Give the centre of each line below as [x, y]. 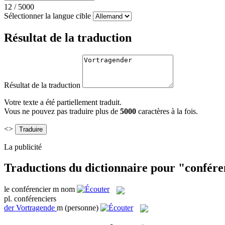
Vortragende [35, 207]
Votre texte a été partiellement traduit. [63, 102]
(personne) [82, 207]
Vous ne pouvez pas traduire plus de [62, 111]
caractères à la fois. [168, 111]
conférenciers [35, 198]
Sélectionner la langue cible [47, 16]
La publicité [23, 147]
